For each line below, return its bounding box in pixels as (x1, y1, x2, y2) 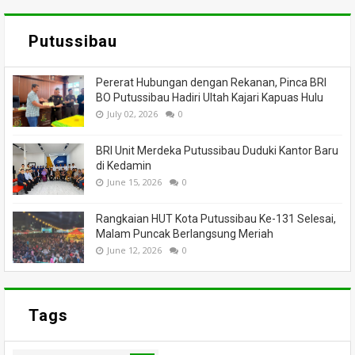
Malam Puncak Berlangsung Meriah (96, 227, 273, 240)
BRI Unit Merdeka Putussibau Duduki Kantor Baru (96, 144, 338, 157)
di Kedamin (96, 159, 151, 172)
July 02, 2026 (107, 108, 158, 120)
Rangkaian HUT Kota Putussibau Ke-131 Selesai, (96, 212, 336, 225)
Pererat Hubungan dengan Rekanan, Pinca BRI (96, 76, 326, 89)
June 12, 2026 (107, 244, 162, 256)
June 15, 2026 (107, 176, 162, 188)
